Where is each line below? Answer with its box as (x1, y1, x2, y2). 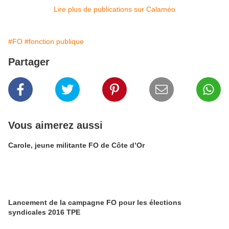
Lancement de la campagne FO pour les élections (8, 198, 181, 207)
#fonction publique (25, 37, 84, 45)
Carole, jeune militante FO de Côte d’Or (8, 141, 145, 149)
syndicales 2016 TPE (8, 208, 80, 216)
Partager (8, 56, 50, 67)
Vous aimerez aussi (8, 120, 103, 131)
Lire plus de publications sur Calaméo (54, 5, 175, 13)
